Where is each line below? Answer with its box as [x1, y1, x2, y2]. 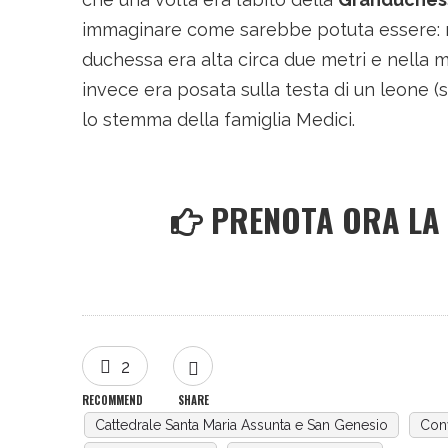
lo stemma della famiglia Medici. [82, 109, 355, 130]
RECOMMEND [82, 392, 143, 408]
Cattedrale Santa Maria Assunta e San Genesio [95, 417, 388, 433]
